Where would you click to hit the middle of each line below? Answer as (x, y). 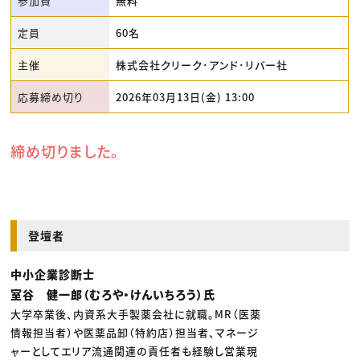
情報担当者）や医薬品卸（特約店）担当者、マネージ (135, 333)
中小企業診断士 (53, 274)
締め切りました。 (65, 151)
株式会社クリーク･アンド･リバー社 (202, 65)
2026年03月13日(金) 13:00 (186, 97)
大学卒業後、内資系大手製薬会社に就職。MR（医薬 (136, 314)
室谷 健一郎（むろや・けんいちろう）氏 (113, 295)
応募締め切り (51, 97)
